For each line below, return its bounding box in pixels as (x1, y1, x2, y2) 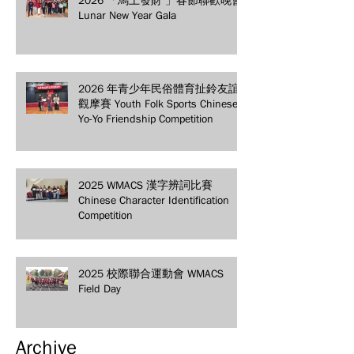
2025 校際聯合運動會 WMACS (78, 266, 224, 280)
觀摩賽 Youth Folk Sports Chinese (78, 96, 238, 110)
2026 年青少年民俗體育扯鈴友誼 (78, 81, 239, 95)
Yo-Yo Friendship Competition (78, 111, 213, 125)
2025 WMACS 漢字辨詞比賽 (78, 178, 213, 191)
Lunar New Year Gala (78, 8, 176, 21)
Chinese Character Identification (78, 193, 229, 206)
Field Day (78, 281, 121, 295)
